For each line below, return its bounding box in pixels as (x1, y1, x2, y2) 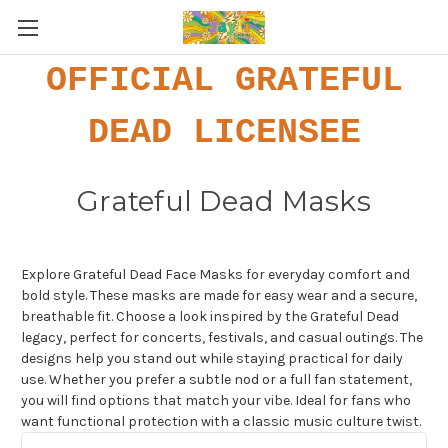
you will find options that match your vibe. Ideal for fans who (21, 392, 411, 409)
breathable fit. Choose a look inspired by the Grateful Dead (21, 308, 399, 325)
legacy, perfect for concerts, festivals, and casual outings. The (21, 329, 423, 346)
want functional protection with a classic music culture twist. (21, 413, 421, 430)
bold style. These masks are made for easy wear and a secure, (21, 287, 417, 304)
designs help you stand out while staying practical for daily (21, 350, 403, 367)
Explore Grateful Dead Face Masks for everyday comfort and (21, 266, 410, 283)
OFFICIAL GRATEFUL (45, 61, 403, 101)
